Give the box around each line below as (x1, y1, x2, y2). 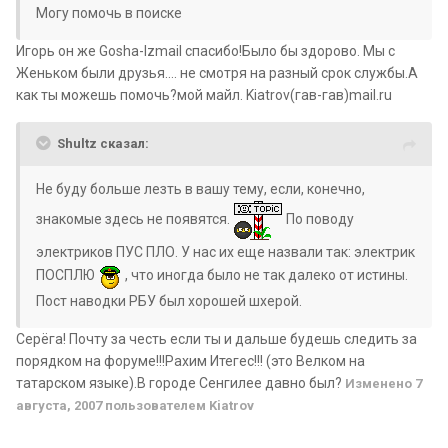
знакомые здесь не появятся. (36, 211, 233, 228)
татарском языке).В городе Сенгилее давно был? (16, 375, 345, 392)
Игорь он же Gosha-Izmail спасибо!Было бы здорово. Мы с (16, 43, 395, 60)
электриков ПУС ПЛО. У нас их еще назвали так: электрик (36, 244, 415, 261)
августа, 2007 (16, 398, 102, 414)
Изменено (345, 376, 415, 392)
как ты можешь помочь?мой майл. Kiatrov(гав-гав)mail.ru (16, 87, 392, 104)
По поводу (283, 211, 354, 228)
